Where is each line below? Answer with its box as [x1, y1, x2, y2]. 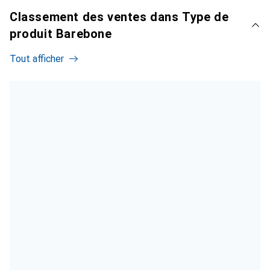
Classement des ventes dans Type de [10, 9, 229, 24]
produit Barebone [10, 26, 112, 41]
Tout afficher [10, 52, 64, 64]
